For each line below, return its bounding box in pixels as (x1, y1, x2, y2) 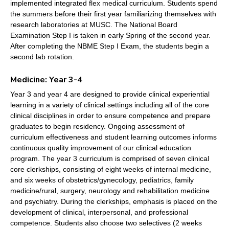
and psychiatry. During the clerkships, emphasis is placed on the (10, 197, 217, 206)
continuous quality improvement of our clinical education (10, 144, 191, 152)
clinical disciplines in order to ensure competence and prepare (10, 111, 211, 120)
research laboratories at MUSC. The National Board (10, 20, 177, 29)
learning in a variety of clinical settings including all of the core (10, 101, 209, 109)
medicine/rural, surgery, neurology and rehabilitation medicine (10, 187, 210, 195)
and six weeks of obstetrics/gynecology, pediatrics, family (10, 176, 194, 185)
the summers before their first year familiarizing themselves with (10, 10, 216, 18)
